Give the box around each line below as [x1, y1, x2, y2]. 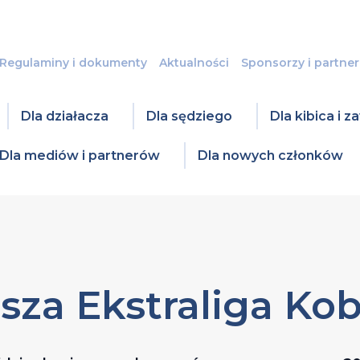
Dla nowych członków [197, 148, 343, 163]
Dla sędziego [145, 108, 232, 124]
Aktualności [158, 55, 229, 70]
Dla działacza [20, 108, 108, 124]
